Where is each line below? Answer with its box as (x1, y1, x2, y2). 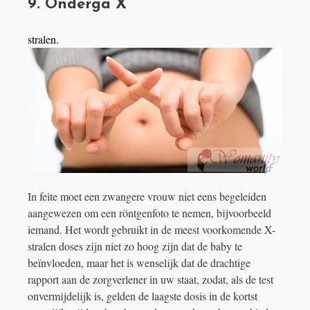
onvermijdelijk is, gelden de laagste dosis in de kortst (28, 289, 257, 304)
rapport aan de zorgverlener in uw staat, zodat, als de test (28, 272, 273, 287)
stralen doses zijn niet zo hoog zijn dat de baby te (28, 239, 242, 254)
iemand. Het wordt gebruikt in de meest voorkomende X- (28, 222, 275, 237)
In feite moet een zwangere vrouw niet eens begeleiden (28, 189, 266, 204)
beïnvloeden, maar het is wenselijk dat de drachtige (28, 255, 250, 271)
